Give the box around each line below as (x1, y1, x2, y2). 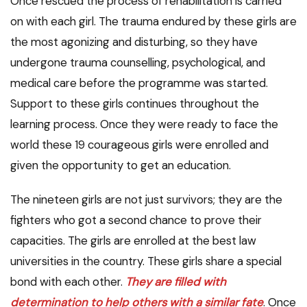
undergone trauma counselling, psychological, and (10, 54, 265, 70)
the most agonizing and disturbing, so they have (10, 34, 258, 49)
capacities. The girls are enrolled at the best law (10, 232, 256, 248)
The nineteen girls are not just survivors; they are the (10, 191, 282, 207)
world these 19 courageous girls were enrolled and (10, 136, 269, 152)
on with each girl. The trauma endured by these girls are (10, 13, 297, 29)
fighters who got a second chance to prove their (10, 212, 262, 228)
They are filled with (125, 273, 226, 289)
